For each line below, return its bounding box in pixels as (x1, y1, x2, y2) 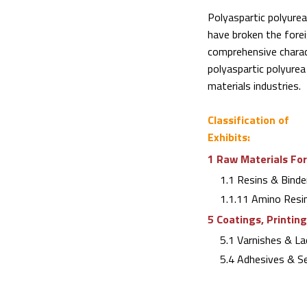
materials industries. (207, 77, 301, 94)
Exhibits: (207, 129, 250, 145)
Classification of (207, 112, 289, 128)
